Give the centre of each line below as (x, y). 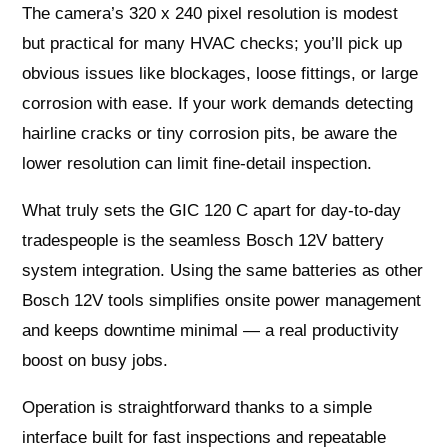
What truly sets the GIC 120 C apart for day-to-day (212, 210)
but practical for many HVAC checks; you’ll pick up (212, 43)
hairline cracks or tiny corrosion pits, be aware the (210, 133)
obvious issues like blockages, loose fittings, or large (220, 73)
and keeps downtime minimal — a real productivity (211, 330)
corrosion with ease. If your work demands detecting (218, 103)
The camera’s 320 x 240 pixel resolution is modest (210, 13)
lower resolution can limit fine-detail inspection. (197, 163)
